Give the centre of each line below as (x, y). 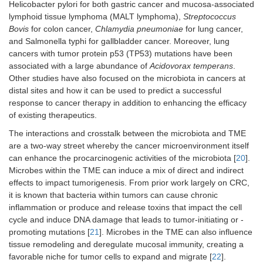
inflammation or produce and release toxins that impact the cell (125, 208)
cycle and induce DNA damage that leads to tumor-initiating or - (126, 220)
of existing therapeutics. (53, 115)
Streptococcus (210, 17)
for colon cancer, (62, 29)
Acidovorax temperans (191, 66)
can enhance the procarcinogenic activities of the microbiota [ (122, 158)
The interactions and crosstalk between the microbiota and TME (127, 134)
